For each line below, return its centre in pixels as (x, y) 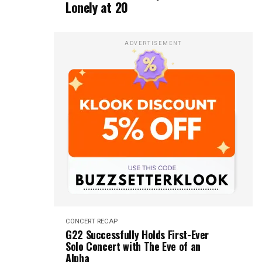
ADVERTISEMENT (153, 43)
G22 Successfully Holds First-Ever (137, 235)
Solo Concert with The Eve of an (133, 246)
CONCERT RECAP (92, 221)
